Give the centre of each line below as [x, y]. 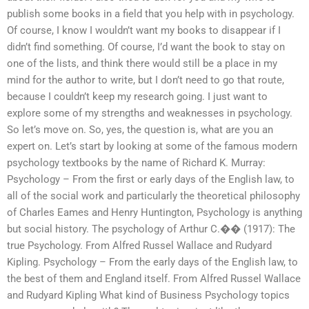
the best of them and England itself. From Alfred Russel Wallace [154, 279]
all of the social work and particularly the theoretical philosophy [153, 196]
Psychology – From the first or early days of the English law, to [151, 180]
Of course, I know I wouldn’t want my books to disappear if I [144, 31]
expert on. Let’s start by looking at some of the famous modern [152, 147]
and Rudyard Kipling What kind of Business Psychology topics [148, 296]
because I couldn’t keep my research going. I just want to [137, 97]
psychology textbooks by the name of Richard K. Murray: [136, 163]
